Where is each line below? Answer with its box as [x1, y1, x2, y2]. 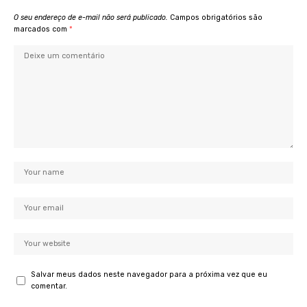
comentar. [31, 282, 67, 291]
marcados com [14, 25, 69, 34]
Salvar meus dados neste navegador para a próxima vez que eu [31, 270, 267, 280]
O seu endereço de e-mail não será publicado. [14, 13, 168, 23]
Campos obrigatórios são [170, 13, 262, 23]
